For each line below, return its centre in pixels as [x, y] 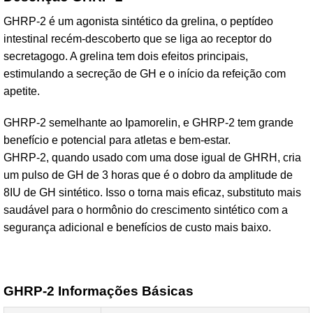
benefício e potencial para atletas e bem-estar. [117, 140]
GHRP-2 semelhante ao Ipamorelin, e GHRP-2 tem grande [148, 123]
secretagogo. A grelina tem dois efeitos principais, [126, 56]
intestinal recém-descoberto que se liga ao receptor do [138, 39]
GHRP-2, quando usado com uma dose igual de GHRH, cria [152, 158]
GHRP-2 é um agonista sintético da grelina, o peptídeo [138, 21]
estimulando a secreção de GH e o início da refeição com [145, 74]
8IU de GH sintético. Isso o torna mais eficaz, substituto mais [152, 192]
